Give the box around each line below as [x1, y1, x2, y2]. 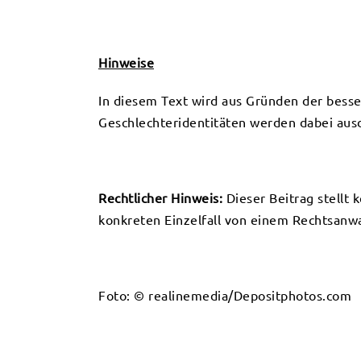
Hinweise [98, 56, 154, 70]
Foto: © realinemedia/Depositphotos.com [98, 288, 351, 303]
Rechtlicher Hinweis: [98, 191, 222, 205]
